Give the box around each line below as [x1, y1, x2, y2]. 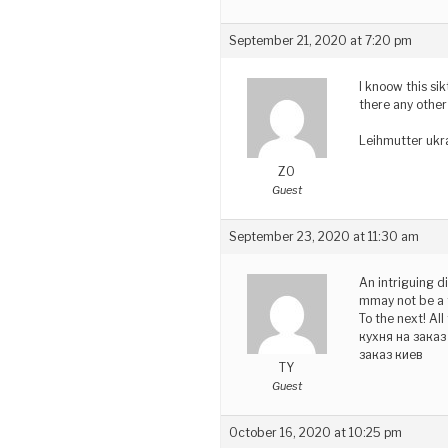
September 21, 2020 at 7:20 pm [229, 32, 412, 48]
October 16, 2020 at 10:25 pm [229, 424, 402, 440]
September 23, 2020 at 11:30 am [229, 228, 419, 244]
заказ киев [359, 346, 422, 362]
